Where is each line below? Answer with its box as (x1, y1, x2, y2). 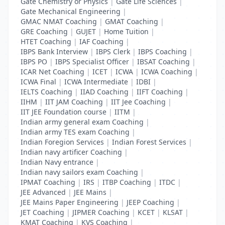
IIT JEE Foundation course (21, 107, 106, 117)
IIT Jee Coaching (111, 97, 166, 106)
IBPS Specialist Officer (55, 57, 129, 66)
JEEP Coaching (127, 197, 174, 207)
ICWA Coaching (141, 67, 192, 76)
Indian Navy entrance (21, 157, 93, 167)
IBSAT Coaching (137, 57, 190, 66)
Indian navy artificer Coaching (21, 147, 122, 157)
